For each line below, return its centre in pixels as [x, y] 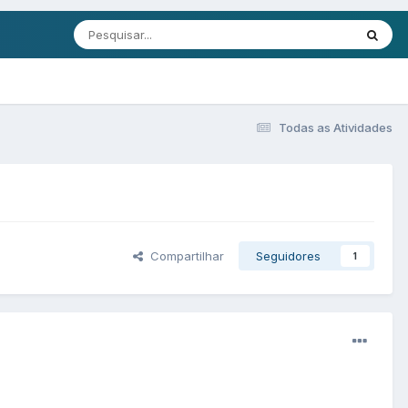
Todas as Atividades [336, 127]
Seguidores [288, 256]
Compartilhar [184, 256]
